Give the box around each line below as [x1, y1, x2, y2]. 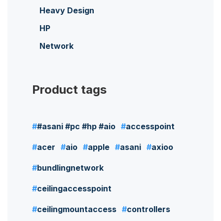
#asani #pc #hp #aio [37, 121, 115, 132]
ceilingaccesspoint [37, 184, 111, 194]
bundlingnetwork [37, 163, 104, 173]
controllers [127, 204, 170, 215]
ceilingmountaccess [37, 204, 116, 215]
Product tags [32, 82, 107, 97]
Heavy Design [39, 5, 94, 16]
